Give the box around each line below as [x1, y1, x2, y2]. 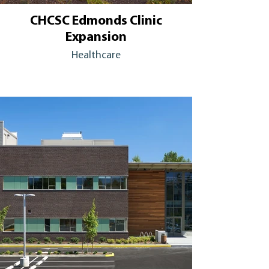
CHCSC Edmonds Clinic [30, 14, 162, 28]
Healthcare [71, 50, 121, 61]
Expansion [65, 31, 127, 44]
